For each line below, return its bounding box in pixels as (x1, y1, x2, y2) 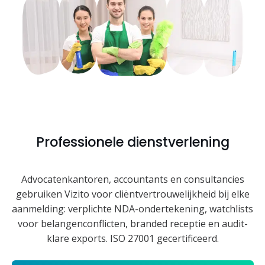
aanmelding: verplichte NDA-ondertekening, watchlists (12, 202, 253, 215)
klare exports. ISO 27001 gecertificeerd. (46, 231, 219, 245)
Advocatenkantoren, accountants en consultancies (21, 172, 244, 186)
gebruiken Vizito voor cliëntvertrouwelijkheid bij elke (15, 187, 250, 201)
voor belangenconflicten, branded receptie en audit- (17, 216, 248, 230)
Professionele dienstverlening (35, 132, 230, 151)
